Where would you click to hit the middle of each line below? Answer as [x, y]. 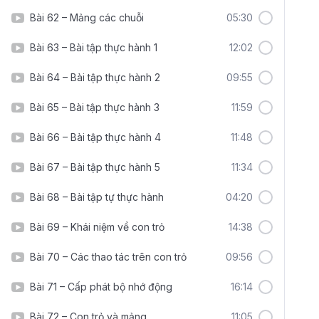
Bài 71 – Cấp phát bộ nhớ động [101, 287]
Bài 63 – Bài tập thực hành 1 [94, 47]
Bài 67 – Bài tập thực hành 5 [95, 167]
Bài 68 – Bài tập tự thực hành [97, 197]
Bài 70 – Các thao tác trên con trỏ [108, 257]
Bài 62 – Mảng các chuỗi [87, 17]
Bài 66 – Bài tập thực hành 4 [95, 137]
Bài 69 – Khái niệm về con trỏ [97, 227]
